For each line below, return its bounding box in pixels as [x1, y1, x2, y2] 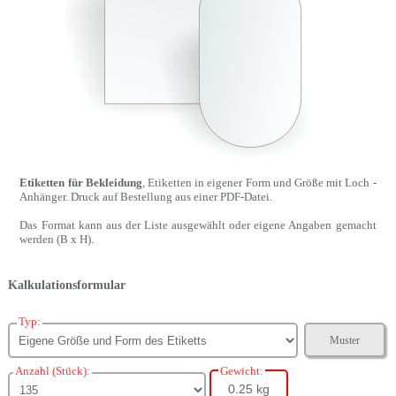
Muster [330, 333, 361, 346]
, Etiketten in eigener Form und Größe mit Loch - [141, 176, 377, 189]
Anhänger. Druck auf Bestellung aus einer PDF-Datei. [19, 190, 273, 203]
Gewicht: [219, 364, 263, 377]
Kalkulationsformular [7, 278, 126, 292]
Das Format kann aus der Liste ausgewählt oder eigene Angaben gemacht [19, 218, 377, 232]
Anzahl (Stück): [14, 364, 90, 377]
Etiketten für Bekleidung [19, 176, 142, 189]
